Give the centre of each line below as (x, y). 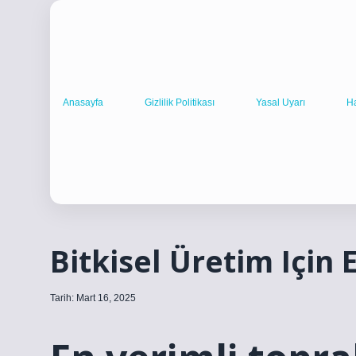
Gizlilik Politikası (180, 102)
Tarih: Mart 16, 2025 (93, 298)
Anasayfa (83, 102)
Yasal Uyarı (281, 102)
